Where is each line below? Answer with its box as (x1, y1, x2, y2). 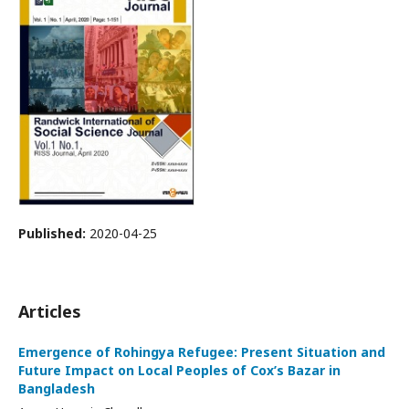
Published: (18, 225, 89, 243)
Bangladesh (18, 380, 95, 398)
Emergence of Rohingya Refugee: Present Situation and (18, 343, 385, 362)
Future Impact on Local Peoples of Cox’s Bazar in (18, 362, 341, 380)
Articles (18, 300, 81, 323)
